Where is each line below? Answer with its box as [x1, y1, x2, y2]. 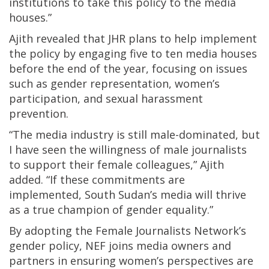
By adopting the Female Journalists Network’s [9, 223, 246, 238]
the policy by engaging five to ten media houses [9, 46, 257, 61]
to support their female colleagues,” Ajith [9, 157, 224, 172]
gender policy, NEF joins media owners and [9, 238, 231, 253]
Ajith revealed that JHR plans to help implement [9, 31, 257, 46]
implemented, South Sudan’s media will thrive [9, 187, 246, 202]
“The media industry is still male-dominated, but [9, 127, 260, 142]
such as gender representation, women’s [9, 76, 220, 91]
